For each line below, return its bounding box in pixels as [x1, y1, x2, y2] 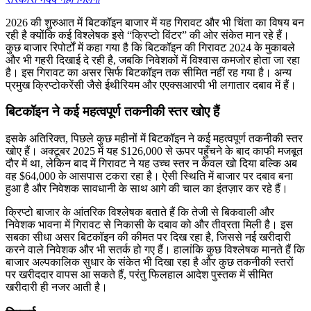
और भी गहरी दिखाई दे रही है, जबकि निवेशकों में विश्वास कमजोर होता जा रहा [6, 53, 300, 66]
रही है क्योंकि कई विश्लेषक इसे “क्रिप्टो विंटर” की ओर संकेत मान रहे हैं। [6, 28, 289, 41]
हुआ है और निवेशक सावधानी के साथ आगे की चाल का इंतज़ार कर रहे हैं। [6, 183, 288, 195]
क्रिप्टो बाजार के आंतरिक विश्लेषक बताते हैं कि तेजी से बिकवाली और [6, 206, 274, 219]
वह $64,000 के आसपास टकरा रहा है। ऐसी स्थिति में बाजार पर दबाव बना [6, 170, 293, 183]
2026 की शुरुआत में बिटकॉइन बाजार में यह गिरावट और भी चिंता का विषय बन [6, 16, 304, 28]
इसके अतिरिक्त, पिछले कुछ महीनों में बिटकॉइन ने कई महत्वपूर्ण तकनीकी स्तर [6, 133, 303, 145]
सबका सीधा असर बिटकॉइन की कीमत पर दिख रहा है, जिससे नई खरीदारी [6, 231, 291, 244]
